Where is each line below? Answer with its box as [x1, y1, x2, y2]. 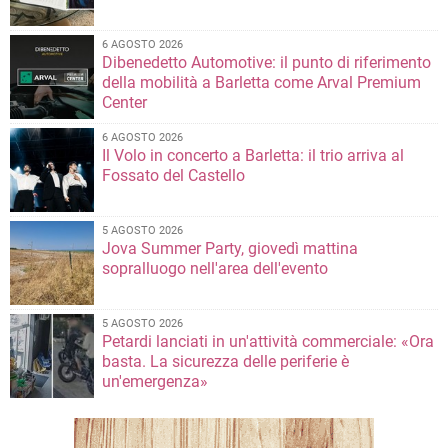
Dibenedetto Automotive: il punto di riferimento [102, 53, 431, 73]
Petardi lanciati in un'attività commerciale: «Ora [102, 332, 434, 352]
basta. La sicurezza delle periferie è [102, 352, 349, 372]
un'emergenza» [102, 372, 208, 392]
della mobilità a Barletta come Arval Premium [102, 73, 421, 93]
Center [102, 93, 147, 113]
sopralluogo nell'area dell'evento [102, 259, 328, 279]
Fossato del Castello [102, 166, 245, 186]
